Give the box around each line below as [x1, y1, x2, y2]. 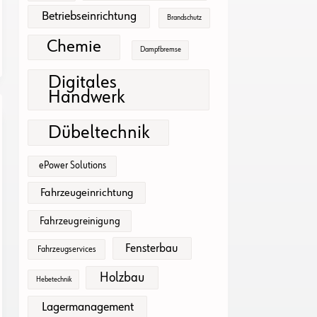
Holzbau [100, 270, 145, 284]
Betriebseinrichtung [41, 10, 137, 23]
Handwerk [47, 87, 125, 107]
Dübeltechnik [47, 123, 149, 143]
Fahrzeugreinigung [39, 215, 120, 226]
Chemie [47, 38, 102, 57]
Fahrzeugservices [37, 244, 96, 254]
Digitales [47, 72, 117, 92]
